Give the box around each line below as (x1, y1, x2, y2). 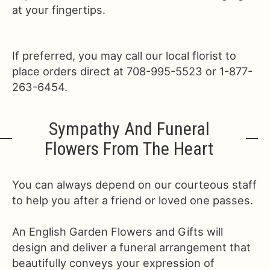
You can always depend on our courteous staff (12, 178, 257, 191)
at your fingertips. (12, 3, 105, 16)
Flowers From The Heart (45, 138, 213, 159)
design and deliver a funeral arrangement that (12, 240, 251, 254)
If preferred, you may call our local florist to (12, 49, 236, 62)
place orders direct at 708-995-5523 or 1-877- (12, 64, 253, 78)
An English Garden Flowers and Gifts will (12, 225, 223, 238)
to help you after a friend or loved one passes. (12, 193, 253, 207)
